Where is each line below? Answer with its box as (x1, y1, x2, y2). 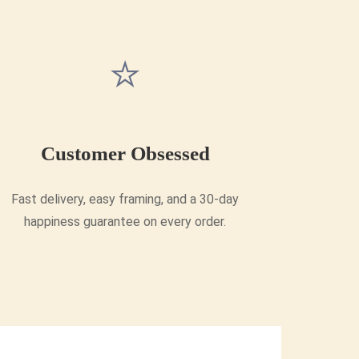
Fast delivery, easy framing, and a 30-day (11, 192, 239, 208)
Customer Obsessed (40, 143, 210, 165)
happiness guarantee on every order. (24, 214, 226, 230)
